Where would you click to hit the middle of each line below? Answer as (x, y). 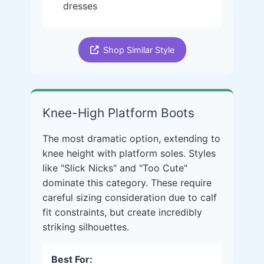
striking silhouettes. (86, 227)
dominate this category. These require (127, 183)
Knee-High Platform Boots (118, 113)
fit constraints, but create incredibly (122, 212)
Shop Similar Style (138, 50)
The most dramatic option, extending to (131, 138)
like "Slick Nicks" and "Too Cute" (115, 168)
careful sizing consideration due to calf (130, 197)
